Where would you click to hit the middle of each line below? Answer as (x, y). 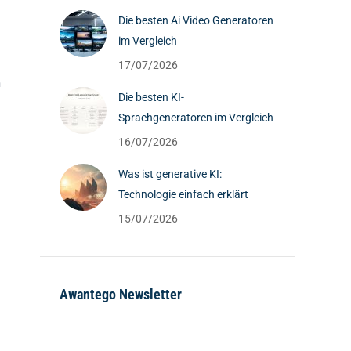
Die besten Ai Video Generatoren (196, 20)
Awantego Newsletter (121, 294)
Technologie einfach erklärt (183, 194)
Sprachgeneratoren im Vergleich (196, 118)
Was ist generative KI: (170, 174)
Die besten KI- (151, 97)
